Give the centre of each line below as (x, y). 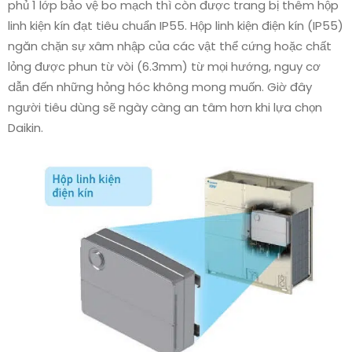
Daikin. (26, 128)
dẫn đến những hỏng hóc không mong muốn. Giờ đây (160, 87)
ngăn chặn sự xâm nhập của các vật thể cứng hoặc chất (170, 46)
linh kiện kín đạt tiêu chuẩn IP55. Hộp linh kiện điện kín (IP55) (176, 26)
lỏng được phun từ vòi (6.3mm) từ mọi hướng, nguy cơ (164, 66)
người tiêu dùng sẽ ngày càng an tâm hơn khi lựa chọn (165, 107)
